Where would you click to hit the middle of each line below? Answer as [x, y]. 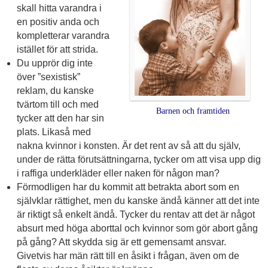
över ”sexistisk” [48, 77]
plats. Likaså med [54, 132]
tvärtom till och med [57, 105]
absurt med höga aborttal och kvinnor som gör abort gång [137, 229]
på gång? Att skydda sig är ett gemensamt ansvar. [121, 242]
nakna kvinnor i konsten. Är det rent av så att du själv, [128, 146]
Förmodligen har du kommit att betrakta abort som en [128, 187]
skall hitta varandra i [59, 8]
